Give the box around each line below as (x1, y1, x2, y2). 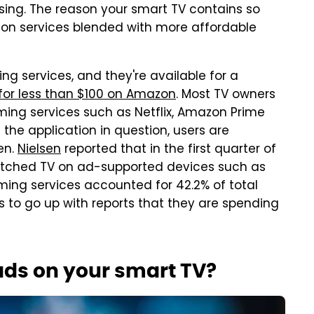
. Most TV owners (176, 86, 275, 105)
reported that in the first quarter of (61, 140, 276, 160)
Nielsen (18, 140, 61, 160)
